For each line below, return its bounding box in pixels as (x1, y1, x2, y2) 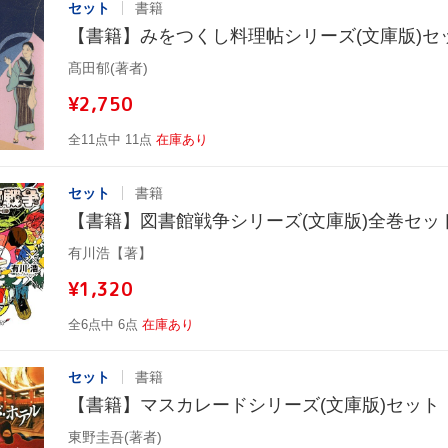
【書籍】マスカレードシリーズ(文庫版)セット (68, 394, 440, 415)
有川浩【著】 (68, 244, 152, 261)
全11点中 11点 (68, 131, 152, 147)
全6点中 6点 (68, 316, 138, 332)
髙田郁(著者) (68, 59, 148, 76)
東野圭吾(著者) (68, 428, 162, 445)
